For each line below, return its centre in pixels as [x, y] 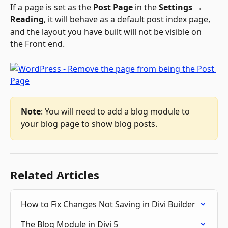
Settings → [182, 7]
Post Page [113, 7]
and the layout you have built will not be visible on [107, 32]
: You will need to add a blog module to [116, 111]
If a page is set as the [52, 7]
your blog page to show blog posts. [90, 123]
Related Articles [55, 174]
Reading [27, 20]
